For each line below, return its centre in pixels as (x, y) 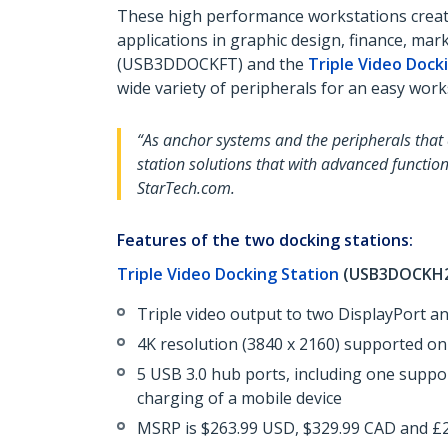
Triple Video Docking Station (228, 274)
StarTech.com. (186, 188)
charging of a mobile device (239, 398)
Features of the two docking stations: (265, 240)
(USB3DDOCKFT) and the (212, 64)
